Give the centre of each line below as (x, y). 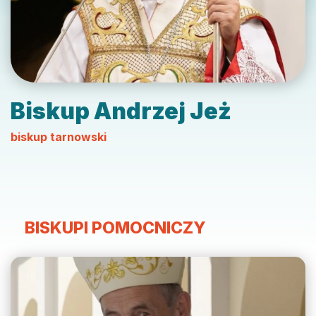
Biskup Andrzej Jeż (121, 111)
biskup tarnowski (59, 137)
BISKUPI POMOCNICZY (115, 228)
